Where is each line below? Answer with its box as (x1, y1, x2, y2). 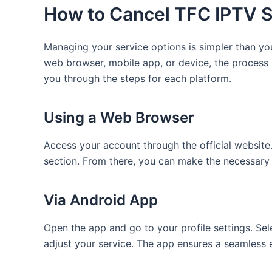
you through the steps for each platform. (44, 72, 231, 84)
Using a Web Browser (44, 108, 194, 126)
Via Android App (44, 191, 158, 209)
